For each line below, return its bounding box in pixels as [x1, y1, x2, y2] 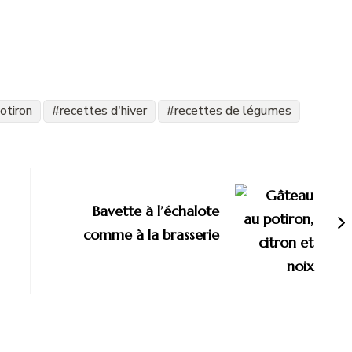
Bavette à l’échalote [93, 201, 219, 220]
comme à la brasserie [83, 225, 219, 244]
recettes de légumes [174, 101, 291, 119]
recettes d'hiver [60, 101, 147, 119]
